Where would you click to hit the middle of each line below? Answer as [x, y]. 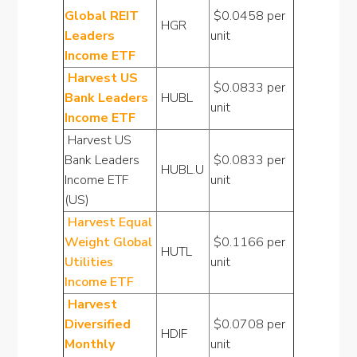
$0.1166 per [247, 242]
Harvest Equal [108, 222]
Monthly [89, 344]
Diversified [97, 324]
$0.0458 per [247, 16]
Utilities [88, 262]
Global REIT [101, 16]
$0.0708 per [247, 324]
